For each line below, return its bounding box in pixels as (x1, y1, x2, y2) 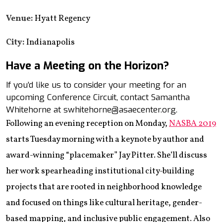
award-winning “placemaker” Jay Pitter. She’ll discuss (6, 149, 207, 161)
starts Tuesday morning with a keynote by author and (6, 133, 204, 145)
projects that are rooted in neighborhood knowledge (6, 181, 202, 193)
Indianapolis (26, 36, 75, 48)
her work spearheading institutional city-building (6, 165, 194, 177)
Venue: (6, 12, 33, 24)
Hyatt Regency (33, 12, 90, 24)
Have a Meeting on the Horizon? (6, 58, 169, 73)
